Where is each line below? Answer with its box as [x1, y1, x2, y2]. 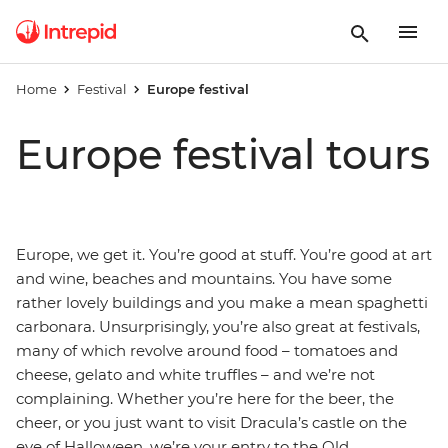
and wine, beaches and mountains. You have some [16, 269, 392, 288]
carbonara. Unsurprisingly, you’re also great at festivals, [16, 317, 420, 336]
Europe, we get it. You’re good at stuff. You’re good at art [16, 245, 432, 264]
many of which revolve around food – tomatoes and [16, 341, 398, 360]
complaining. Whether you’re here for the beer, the [16, 389, 394, 408]
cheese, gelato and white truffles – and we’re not [16, 365, 375, 384]
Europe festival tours [16, 130, 430, 179]
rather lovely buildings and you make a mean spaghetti [16, 293, 428, 312]
